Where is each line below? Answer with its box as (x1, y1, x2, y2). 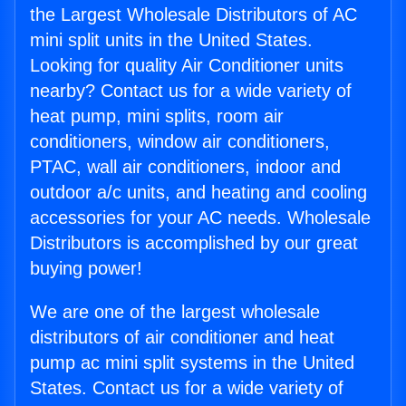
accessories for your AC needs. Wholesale (30, 208, 371, 228)
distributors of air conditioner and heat (30, 327, 334, 348)
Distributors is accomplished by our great (30, 233, 358, 254)
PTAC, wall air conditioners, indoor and (30, 157, 341, 178)
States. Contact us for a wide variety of (30, 378, 343, 399)
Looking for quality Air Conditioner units (30, 55, 343, 76)
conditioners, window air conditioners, (30, 131, 330, 152)
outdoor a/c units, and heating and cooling (30, 182, 367, 203)
